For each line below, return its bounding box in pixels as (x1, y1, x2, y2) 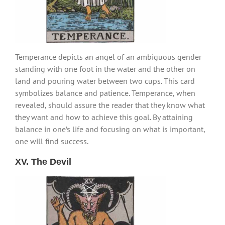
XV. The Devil (15, 157, 71, 167)
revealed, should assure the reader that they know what (15, 100, 205, 110)
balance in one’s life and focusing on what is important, (15, 124, 205, 135)
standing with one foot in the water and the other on (15, 64, 195, 74)
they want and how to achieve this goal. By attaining (15, 112, 193, 123)
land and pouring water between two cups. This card (15, 76, 195, 86)
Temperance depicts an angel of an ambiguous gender (15, 52, 201, 62)
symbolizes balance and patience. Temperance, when (15, 88, 195, 98)
